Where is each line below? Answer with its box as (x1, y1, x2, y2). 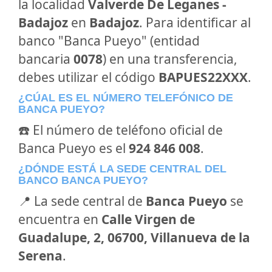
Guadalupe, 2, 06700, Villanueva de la (18, 229, 250, 246)
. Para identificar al (139, 14, 251, 31)
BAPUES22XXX (158, 69, 248, 86)
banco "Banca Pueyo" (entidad (18, 32, 200, 49)
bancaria (18, 50, 73, 67)
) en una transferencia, (103, 50, 237, 67)
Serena (18, 247, 63, 264)
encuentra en (18, 211, 101, 228)
